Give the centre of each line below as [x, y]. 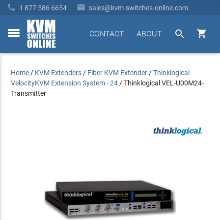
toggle [17, 38]
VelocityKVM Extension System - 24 [65, 83]
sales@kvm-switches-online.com [138, 8]
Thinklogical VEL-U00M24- [164, 83]
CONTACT [107, 34]
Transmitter [29, 93]
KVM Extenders [58, 73]
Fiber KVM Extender [118, 73]
